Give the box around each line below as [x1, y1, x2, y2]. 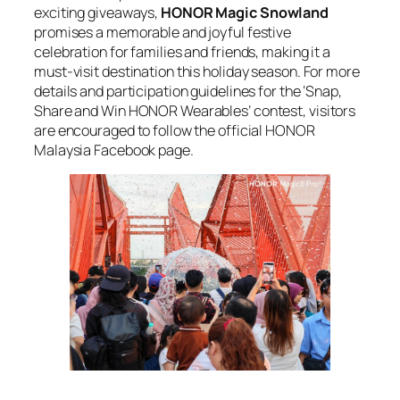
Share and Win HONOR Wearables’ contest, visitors [34, 101, 356, 121]
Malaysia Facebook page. [34, 140, 194, 161]
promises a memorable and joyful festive [34, 22, 292, 43]
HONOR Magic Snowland [161, 3, 329, 23]
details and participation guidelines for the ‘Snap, [34, 81, 342, 102]
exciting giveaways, [34, 3, 161, 23]
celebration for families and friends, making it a [34, 42, 331, 62]
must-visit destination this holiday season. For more [34, 62, 360, 82]
